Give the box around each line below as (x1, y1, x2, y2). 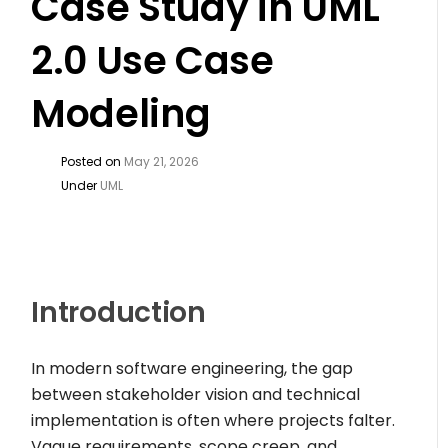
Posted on (61, 153, 125, 170)
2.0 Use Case (31, 34, 274, 87)
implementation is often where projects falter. (31, 409, 396, 432)
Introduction (31, 293, 206, 332)
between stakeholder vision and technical (31, 383, 361, 406)
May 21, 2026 (124, 153, 200, 170)
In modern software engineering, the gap (31, 357, 354, 380)
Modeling (31, 87, 211, 140)
